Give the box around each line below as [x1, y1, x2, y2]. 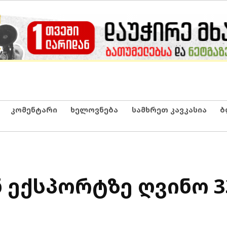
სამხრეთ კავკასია [131, 104, 207, 115]
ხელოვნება [70, 104, 118, 115]
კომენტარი [10, 104, 57, 115]
